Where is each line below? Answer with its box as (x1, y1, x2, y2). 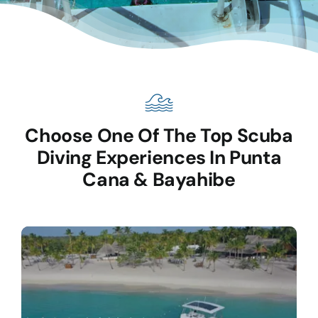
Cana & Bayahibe (82, 168, 236, 192)
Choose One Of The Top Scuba (25, 124, 293, 148)
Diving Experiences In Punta (36, 146, 282, 170)
